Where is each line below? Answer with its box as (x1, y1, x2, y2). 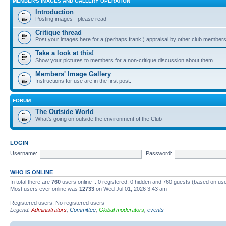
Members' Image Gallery (35, 70, 111, 78)
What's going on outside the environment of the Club (35, 115, 162, 122)
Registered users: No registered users (10, 199, 104, 206)
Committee (70, 206, 96, 213)
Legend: (10, 206, 31, 213)
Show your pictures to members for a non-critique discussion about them (35, 56, 213, 63)
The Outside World (35, 107, 94, 116)
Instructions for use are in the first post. (35, 77, 131, 84)
